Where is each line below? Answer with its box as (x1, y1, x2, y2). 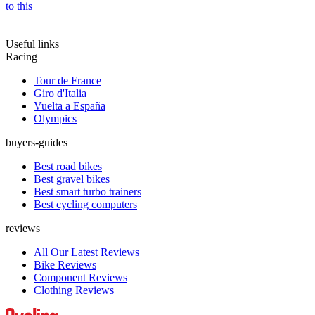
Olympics (34, 112, 77, 124)
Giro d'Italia (34, 86, 86, 99)
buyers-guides (6, 136, 67, 148)
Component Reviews (34, 271, 127, 283)
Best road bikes (34, 160, 102, 172)
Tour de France (34, 74, 101, 86)
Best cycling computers (34, 198, 137, 210)
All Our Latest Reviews (34, 245, 139, 258)
